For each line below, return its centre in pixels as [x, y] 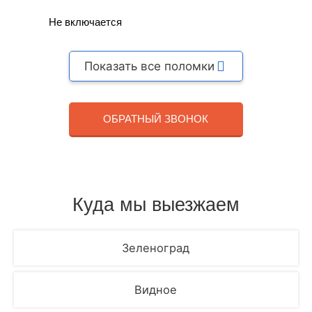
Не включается [85, 22]
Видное [156, 290]
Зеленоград [156, 248]
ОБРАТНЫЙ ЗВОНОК [156, 119]
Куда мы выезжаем [156, 205]
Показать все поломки [150, 66]
